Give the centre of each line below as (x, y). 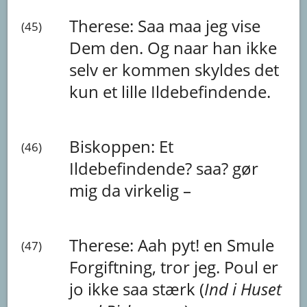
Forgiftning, (115, 267)
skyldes (225, 69)
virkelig (154, 190)
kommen (159, 69)
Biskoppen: (114, 146)
